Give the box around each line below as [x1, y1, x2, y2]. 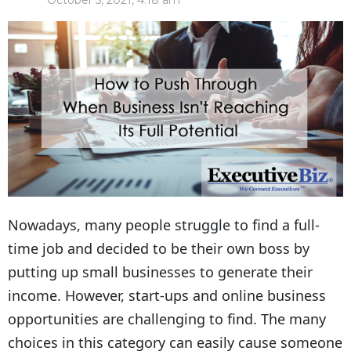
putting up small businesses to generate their [8, 262, 313, 282]
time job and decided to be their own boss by [8, 239, 309, 259]
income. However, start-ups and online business [8, 286, 326, 306]
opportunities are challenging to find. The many [8, 309, 326, 329]
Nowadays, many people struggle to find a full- [8, 215, 320, 235]
